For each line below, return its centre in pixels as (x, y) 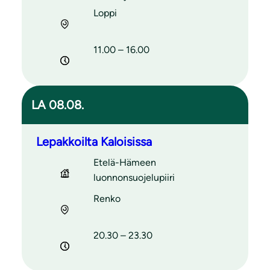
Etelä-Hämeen (125, 162)
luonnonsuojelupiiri (134, 177)
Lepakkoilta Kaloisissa (94, 141)
